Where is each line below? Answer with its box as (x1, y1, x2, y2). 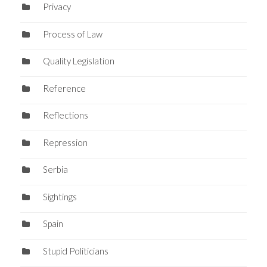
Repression (42, 136, 88, 148)
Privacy (42, 1, 71, 13)
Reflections (42, 110, 88, 121)
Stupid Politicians (42, 245, 108, 256)
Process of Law (42, 28, 103, 39)
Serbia (42, 164, 68, 175)
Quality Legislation (42, 55, 114, 67)
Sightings (42, 191, 77, 202)
